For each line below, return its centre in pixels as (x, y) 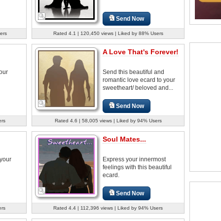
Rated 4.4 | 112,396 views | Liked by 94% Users (108, 208)
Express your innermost (134, 159)
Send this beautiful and (133, 72)
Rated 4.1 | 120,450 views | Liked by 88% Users (108, 33)
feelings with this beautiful (137, 167)
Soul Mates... (124, 139)
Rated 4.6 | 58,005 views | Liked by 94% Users (108, 120)
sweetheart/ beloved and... (138, 88)
